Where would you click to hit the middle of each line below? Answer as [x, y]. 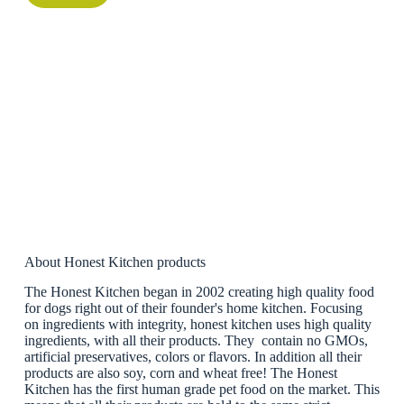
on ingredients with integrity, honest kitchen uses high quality [197, 325]
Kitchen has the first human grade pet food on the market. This [202, 390]
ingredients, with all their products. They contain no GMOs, [196, 341]
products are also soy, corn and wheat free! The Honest [180, 373]
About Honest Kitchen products [115, 262]
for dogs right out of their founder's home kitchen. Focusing [193, 308]
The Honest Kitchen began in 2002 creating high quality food [199, 292]
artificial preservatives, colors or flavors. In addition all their [193, 357]
